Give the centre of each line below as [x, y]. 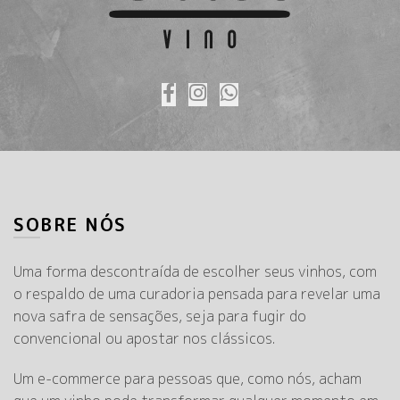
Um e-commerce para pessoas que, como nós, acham [187, 379]
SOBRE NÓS [70, 224]
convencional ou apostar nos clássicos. [144, 338]
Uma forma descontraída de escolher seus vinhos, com [195, 271]
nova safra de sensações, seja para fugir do [160, 316]
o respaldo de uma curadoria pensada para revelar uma [197, 294]
